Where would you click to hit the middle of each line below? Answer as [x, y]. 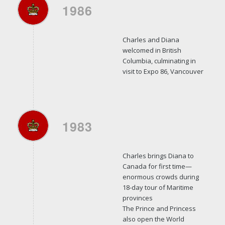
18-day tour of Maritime [158, 187]
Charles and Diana [151, 39]
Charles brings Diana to [158, 155]
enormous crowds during [160, 177]
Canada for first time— [157, 166]
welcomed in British [152, 50]
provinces [137, 198]
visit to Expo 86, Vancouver [163, 71]
